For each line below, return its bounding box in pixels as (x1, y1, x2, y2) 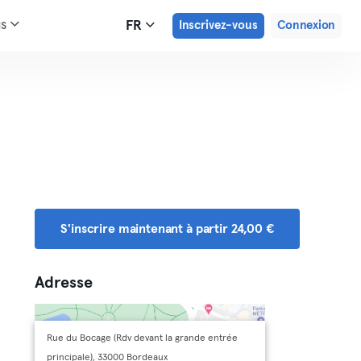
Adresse (35, 275, 93, 291)
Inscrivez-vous (178, 19, 258, 31)
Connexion (276, 19, 335, 31)
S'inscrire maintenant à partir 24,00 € (60, 222, 274, 235)
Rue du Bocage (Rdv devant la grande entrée (47, 334, 239, 343)
